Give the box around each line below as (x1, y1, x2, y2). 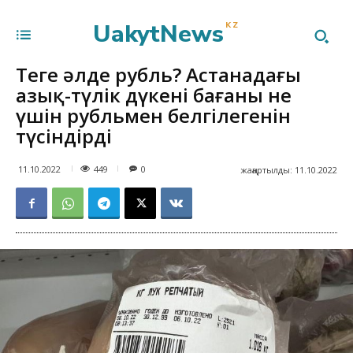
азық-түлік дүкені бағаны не (16, 82, 292, 108)
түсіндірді (16, 123, 112, 149)
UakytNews (93, 18, 225, 50)
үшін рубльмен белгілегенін (16, 102, 291, 128)
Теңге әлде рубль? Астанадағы (16, 61, 301, 87)
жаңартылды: (240, 163, 292, 176)
